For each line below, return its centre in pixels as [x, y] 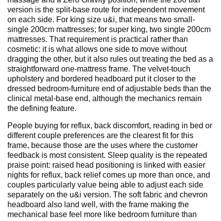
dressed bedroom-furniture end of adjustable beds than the [109, 89]
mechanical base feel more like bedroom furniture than [102, 215]
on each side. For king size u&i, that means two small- [101, 20]
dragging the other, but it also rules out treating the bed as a [110, 59]
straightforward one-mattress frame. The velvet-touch [99, 69]
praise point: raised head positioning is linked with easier [106, 165]
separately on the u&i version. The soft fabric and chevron [108, 195]
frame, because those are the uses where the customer [103, 146]
